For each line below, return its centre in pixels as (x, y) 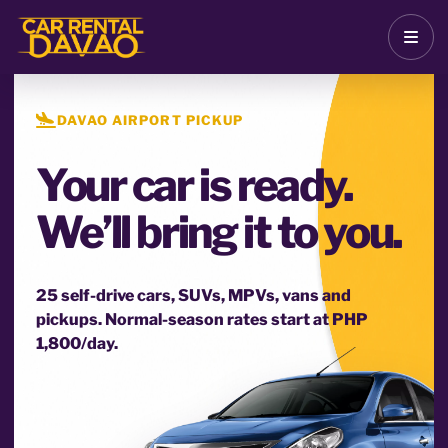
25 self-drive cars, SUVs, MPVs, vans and (193, 295)
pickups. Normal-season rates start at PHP (202, 319)
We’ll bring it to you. (219, 232)
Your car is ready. (194, 185)
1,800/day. (77, 343)
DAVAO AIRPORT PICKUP (150, 120)
